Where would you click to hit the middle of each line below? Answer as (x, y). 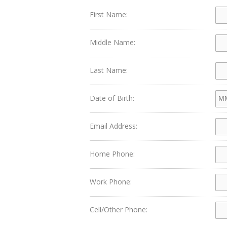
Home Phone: (112, 154)
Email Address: (113, 126)
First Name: (109, 14)
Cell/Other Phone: (119, 210)
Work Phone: (111, 182)
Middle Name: (112, 42)
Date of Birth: (112, 98)
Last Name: (109, 70)
